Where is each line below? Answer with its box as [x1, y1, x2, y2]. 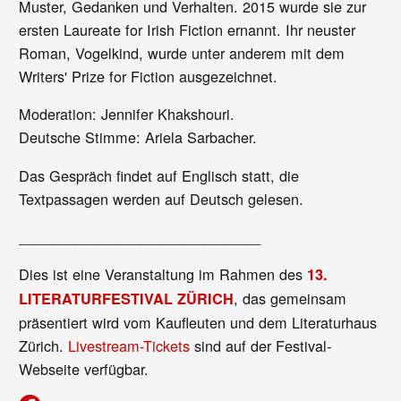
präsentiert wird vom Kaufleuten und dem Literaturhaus [19, 311, 378, 334]
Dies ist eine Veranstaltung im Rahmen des [19, 263, 308, 286]
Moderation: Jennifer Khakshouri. [19, 103, 235, 125]
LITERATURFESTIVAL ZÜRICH [19, 288, 235, 310]
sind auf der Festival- [190, 335, 332, 357]
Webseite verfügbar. [19, 358, 154, 380]
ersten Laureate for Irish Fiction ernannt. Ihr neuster [19, 19, 356, 41]
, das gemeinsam [234, 287, 347, 310]
